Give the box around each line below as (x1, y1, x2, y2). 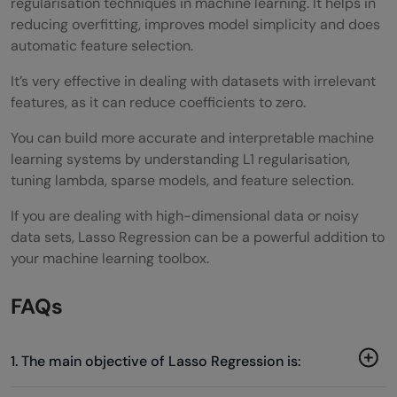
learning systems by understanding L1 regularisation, (11, 149, 350, 168)
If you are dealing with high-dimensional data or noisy (11, 206, 359, 225)
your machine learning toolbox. (11, 248, 209, 268)
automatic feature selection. (11, 35, 193, 55)
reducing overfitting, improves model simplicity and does (11, 14, 380, 34)
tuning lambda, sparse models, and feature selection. (11, 170, 354, 190)
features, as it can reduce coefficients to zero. (11, 92, 306, 112)
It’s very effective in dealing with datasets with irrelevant (11, 71, 376, 90)
